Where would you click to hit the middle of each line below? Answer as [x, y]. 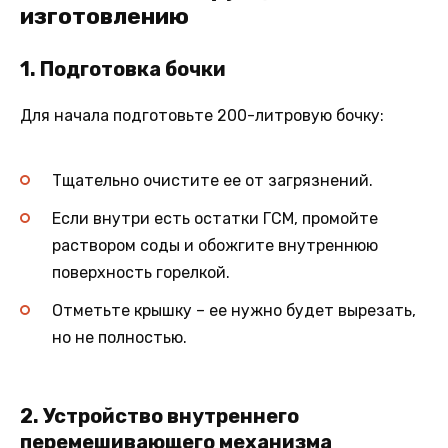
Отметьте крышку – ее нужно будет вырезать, [234, 311]
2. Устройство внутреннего [159, 415]
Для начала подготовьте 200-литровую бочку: [202, 115]
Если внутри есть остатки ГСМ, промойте [215, 219]
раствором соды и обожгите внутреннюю [215, 246]
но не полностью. [119, 338]
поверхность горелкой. [141, 273]
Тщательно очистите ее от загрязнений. [212, 181]
